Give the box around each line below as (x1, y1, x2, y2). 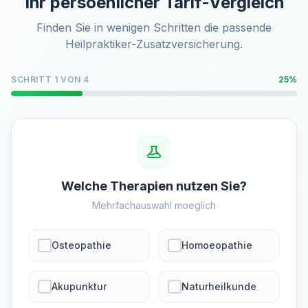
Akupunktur (52, 280, 107, 292)
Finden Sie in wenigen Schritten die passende (36, 21, 272, 34)
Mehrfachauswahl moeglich (92, 199, 216, 211)
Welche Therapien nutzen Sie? (61, 179, 247, 193)
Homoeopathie (181, 239, 252, 251)
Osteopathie (52, 239, 111, 251)
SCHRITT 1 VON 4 (11, 74, 89, 85)
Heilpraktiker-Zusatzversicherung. (65, 37, 243, 51)
